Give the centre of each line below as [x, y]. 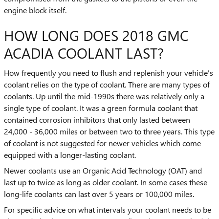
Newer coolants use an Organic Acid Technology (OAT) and [103, 170]
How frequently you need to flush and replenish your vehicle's [109, 72]
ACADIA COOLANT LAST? [84, 53]
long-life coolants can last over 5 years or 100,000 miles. [99, 194]
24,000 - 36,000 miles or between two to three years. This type [109, 131]
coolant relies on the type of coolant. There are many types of [107, 84]
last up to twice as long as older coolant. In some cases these [106, 182]
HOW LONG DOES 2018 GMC [96, 35]
